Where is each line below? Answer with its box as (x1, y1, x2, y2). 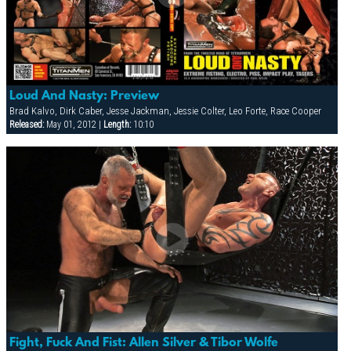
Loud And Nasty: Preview (9, 89, 159, 103)
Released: (9, 118, 44, 130)
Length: (103, 118, 131, 130)
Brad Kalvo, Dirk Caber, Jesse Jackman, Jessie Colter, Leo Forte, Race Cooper (9, 104, 321, 117)
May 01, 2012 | (43, 118, 103, 130)
